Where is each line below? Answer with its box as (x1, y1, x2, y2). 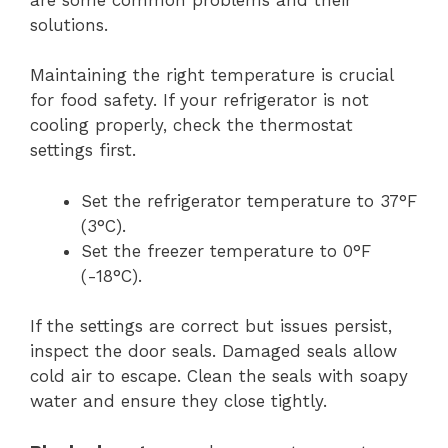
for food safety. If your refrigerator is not (30, 90, 369, 110)
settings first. (30, 140, 136, 160)
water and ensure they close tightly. (30, 391, 327, 411)
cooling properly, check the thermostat (30, 115, 353, 135)
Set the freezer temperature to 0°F (81, 240, 371, 261)
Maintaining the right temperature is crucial (30, 65, 393, 85)
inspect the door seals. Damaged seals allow (30, 341, 397, 361)
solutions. (30, 14, 108, 35)
